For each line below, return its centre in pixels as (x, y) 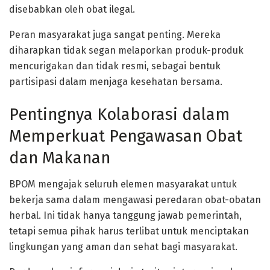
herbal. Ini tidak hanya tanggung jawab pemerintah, (125, 216)
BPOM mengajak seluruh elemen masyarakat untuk (123, 184)
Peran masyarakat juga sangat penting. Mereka (115, 34)
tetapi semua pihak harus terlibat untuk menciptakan (129, 231)
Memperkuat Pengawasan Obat (126, 136)
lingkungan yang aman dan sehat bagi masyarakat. (123, 247)
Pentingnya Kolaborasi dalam (119, 114)
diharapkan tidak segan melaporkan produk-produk (126, 50)
